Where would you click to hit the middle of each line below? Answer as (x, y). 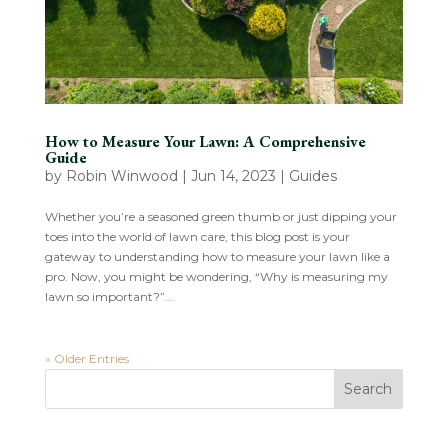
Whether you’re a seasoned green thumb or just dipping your (220, 217)
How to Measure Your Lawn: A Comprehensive (205, 142)
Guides (312, 176)
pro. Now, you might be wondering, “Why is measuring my (216, 277)
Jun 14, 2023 (233, 176)
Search (368, 389)
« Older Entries (86, 359)
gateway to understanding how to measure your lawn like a (217, 257)
